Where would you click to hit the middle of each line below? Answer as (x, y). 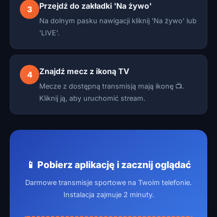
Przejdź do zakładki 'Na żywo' (95, 6)
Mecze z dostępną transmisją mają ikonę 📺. (112, 86)
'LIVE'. (49, 33)
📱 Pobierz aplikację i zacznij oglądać (108, 165)
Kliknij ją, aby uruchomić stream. (92, 98)
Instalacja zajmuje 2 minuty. (108, 194)
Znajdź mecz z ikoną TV (84, 71)
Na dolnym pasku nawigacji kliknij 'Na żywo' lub (118, 21)
